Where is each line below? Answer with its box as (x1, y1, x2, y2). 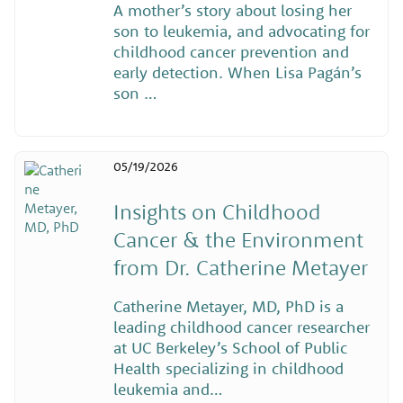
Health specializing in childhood (112, 357, 344, 379)
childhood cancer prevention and (112, 41, 349, 63)
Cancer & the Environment (112, 225, 363, 253)
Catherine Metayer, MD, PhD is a (112, 295, 344, 317)
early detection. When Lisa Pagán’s (112, 62, 362, 84)
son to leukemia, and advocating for (112, 21, 370, 42)
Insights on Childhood (112, 197, 321, 225)
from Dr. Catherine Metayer (112, 253, 373, 281)
